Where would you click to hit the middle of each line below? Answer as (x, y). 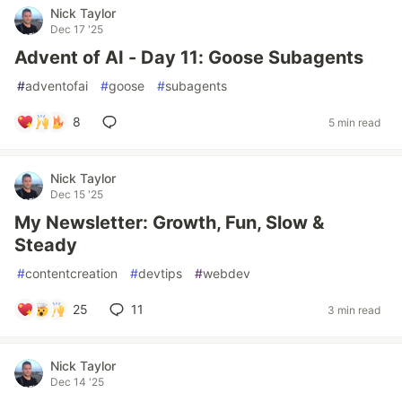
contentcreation (71, 273)
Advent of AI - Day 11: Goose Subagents (189, 57)
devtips (160, 273)
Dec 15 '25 (77, 194)
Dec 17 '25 (77, 29)
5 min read (354, 122)
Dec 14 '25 (77, 382)
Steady (46, 245)
